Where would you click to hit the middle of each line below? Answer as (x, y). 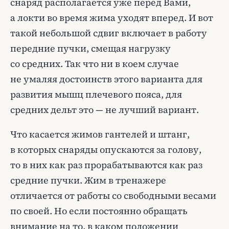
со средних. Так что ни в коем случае (95, 64)
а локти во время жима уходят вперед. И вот (112, 18)
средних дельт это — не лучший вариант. (105, 110)
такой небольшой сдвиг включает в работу (109, 33)
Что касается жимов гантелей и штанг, (100, 134)
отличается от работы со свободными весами (113, 196)
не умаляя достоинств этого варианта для (106, 79)
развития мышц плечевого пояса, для (96, 94)
